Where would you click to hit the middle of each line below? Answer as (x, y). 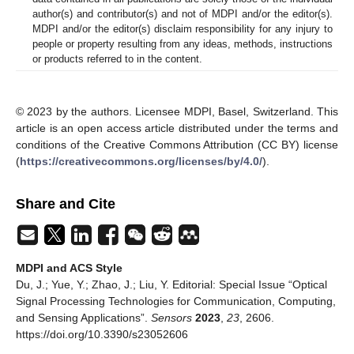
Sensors (171, 317)
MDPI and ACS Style (69, 267)
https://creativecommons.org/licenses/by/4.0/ (141, 161)
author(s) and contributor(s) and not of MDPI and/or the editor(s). (183, 13)
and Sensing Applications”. (83, 317)
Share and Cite (66, 203)
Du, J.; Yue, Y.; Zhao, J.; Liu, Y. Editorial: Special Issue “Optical (171, 284)
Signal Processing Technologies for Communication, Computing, (176, 301)
